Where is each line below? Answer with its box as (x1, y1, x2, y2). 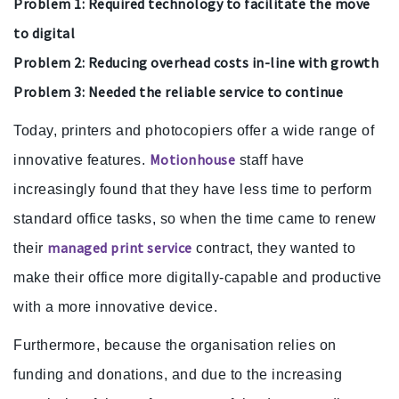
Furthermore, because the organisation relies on (13, 338, 337, 354)
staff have (235, 152, 305, 168)
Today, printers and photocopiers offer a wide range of (13, 123, 374, 139)
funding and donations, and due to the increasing (13, 367, 342, 383)
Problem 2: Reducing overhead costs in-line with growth (13, 53, 379, 72)
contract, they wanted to (191, 240, 355, 256)
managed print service (47, 239, 192, 257)
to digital (13, 24, 75, 43)
